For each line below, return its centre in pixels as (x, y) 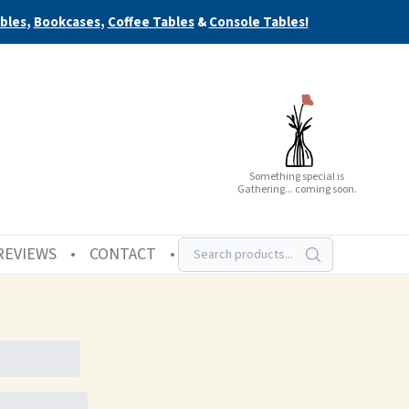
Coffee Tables (151, 22)
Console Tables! (258, 22)
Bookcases (67, 22)
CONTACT (123, 254)
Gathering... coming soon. (297, 189)
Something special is (297, 176)
